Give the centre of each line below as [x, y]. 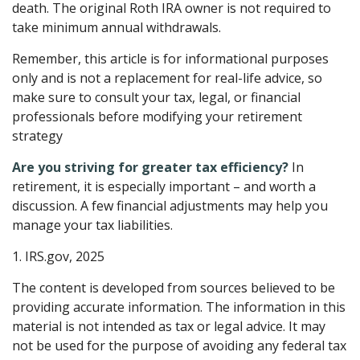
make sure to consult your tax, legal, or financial [156, 97]
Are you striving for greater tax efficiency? [150, 167]
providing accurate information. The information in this [179, 307]
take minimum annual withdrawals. [118, 27]
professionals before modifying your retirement [157, 116]
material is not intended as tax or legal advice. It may [169, 326]
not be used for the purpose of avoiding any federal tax [179, 345]
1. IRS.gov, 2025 [58, 256]
